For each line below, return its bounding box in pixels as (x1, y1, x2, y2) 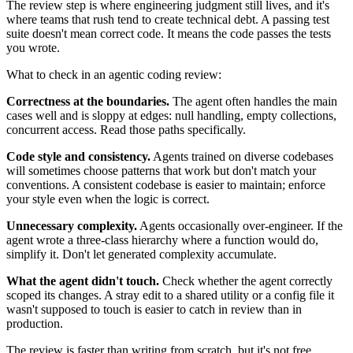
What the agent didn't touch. (6, 273, 159, 288)
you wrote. (6, 40, 60, 54)
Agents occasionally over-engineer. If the (137, 218, 343, 232)
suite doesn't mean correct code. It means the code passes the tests (6, 26, 331, 40)
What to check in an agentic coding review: (6, 67, 221, 81)
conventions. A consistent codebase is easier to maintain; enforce (6, 177, 325, 191)
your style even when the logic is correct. (6, 191, 210, 206)
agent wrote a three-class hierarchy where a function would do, (6, 232, 318, 247)
